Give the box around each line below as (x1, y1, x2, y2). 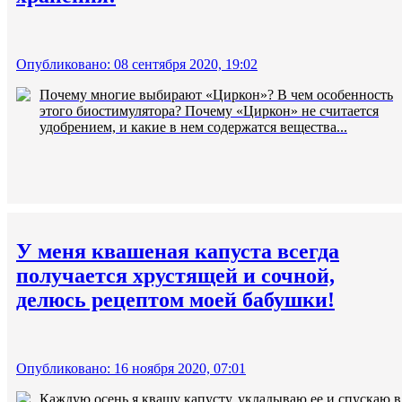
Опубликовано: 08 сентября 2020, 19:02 (16, 57, 258, 73)
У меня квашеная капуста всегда (16, 240, 339, 264)
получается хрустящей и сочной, (16, 264, 335, 288)
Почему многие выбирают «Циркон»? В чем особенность (39, 87, 393, 103)
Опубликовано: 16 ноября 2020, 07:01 (16, 361, 246, 377)
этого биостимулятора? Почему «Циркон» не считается (39, 103, 379, 119)
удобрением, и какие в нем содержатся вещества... (39, 119, 347, 135)
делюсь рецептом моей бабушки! (16, 288, 335, 312)
